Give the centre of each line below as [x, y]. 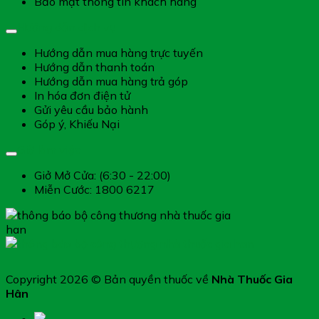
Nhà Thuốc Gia [252, 279]
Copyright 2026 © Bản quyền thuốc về [109, 279]
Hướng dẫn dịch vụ [67, 27]
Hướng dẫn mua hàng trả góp [111, 81]
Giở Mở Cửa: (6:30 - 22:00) [103, 175]
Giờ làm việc [49, 149]
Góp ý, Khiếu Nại [77, 124]
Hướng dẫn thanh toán [94, 67]
